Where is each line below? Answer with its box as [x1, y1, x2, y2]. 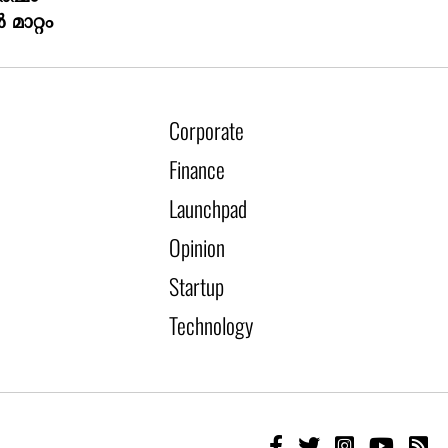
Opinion [169, 231, 226, 264]
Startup [169, 270, 225, 303]
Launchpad [169, 192, 248, 225]
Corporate [169, 114, 245, 147]
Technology [169, 309, 254, 342]
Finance [169, 153, 226, 186]
